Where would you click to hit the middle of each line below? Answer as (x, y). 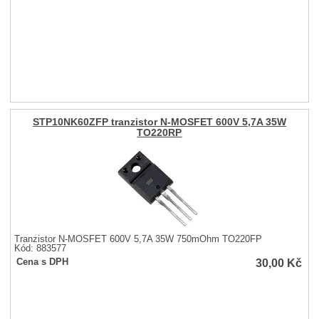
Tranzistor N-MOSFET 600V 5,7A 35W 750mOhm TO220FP (138, 239)
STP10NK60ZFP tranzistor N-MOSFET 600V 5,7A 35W (159, 122)
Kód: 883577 (41, 248)
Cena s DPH (43, 262)
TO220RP (159, 132)
